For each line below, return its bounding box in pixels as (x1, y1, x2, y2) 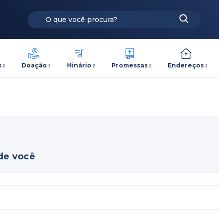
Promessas (111, 61, 148, 69)
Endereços (168, 61, 204, 69)
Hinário (66, 61, 91, 69)
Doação (21, 61, 47, 69)
